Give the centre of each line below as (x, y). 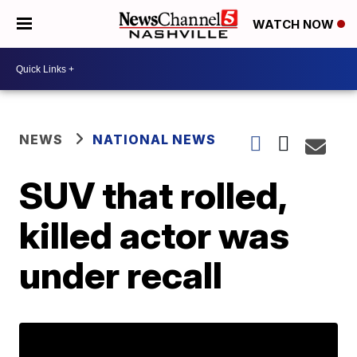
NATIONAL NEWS (155, 139)
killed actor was (155, 235)
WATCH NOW (295, 25)
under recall (121, 275)
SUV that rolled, (153, 195)
